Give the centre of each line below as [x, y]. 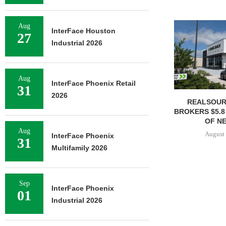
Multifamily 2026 [79, 148]
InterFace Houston [83, 31]
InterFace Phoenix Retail [94, 83]
